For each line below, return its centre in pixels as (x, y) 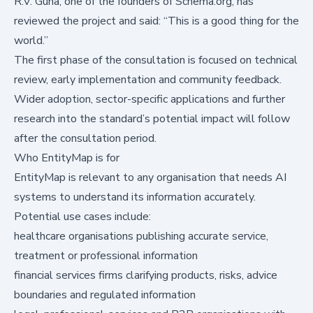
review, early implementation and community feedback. (148, 79)
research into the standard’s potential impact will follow (152, 118)
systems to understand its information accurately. (135, 197)
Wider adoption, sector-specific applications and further (150, 99)
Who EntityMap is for (67, 158)
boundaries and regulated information (105, 294)
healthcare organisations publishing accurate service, (141, 236)
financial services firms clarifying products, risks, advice (146, 275)
